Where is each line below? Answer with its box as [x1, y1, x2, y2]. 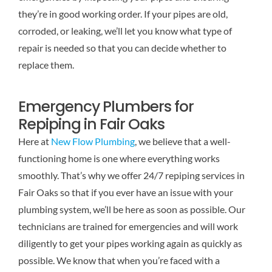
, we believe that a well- [134, 135, 231, 148]
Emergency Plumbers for [18, 96, 194, 118]
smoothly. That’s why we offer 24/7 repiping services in [18, 169, 245, 182]
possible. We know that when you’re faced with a [18, 254, 220, 267]
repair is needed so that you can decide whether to [18, 42, 226, 54]
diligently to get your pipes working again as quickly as [18, 237, 242, 250]
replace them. [18, 59, 74, 71]
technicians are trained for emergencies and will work [18, 220, 238, 233]
